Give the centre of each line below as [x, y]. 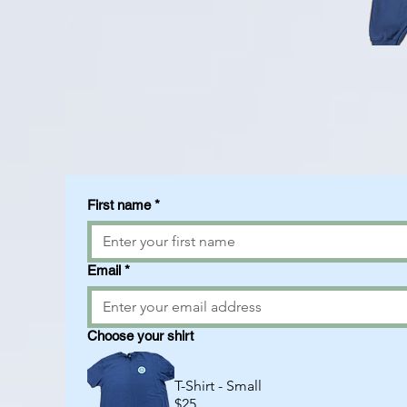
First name [119, 205]
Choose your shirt [140, 336]
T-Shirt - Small [218, 386]
